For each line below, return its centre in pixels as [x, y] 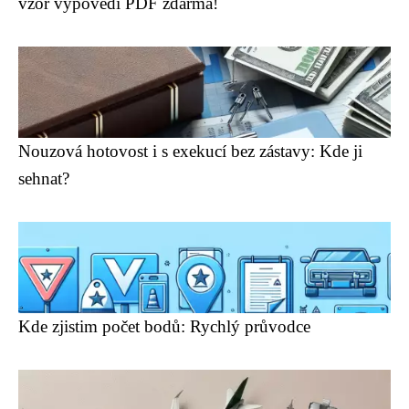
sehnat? [44, 178]
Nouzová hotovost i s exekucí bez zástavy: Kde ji [190, 151]
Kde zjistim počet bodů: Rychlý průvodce [164, 326]
